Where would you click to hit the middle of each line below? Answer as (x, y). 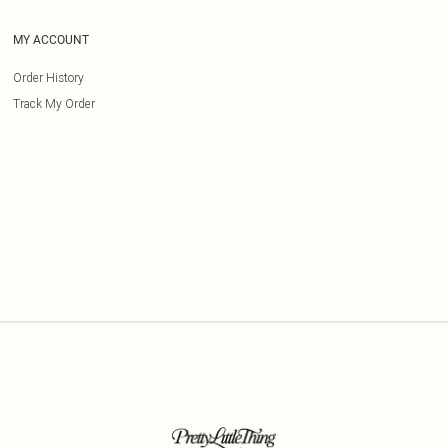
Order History (48, 77)
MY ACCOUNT (51, 39)
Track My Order (54, 103)
